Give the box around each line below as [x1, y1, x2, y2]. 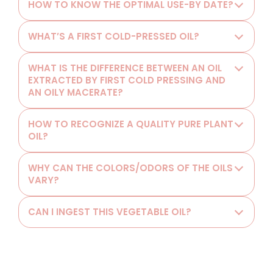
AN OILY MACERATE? [28, 86, 123, 99]
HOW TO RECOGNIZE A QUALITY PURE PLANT [28, 118, 233, 131]
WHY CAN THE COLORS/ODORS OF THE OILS [28, 161, 233, 175]
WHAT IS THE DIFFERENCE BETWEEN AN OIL [28, 62, 222, 75]
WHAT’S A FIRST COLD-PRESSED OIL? [28, 30, 199, 43]
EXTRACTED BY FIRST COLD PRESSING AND [28, 74, 225, 87]
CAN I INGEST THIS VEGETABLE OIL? [28, 205, 191, 219]
